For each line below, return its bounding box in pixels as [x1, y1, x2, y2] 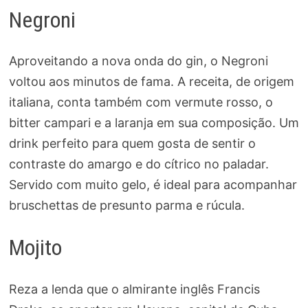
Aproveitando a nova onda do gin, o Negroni [8, 54, 268, 69]
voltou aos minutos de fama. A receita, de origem [8, 74, 294, 89]
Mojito [8, 234, 62, 261]
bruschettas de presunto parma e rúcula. [8, 198, 245, 213]
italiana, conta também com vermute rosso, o [8, 95, 273, 110]
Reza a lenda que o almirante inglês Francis [8, 281, 260, 296]
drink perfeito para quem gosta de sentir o [8, 136, 256, 151]
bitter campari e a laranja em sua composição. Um [8, 115, 299, 131]
